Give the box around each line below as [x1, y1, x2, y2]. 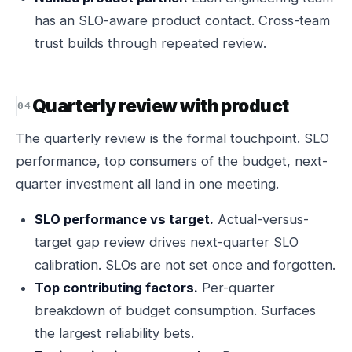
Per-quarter [198, 280, 275, 295]
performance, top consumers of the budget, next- [16, 153, 328, 169]
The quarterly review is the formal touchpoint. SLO [16, 130, 329, 146]
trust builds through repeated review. [35, 35, 266, 51]
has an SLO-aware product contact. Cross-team [35, 13, 330, 28]
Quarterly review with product [31, 95, 289, 116]
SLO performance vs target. [35, 211, 214, 227]
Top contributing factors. [35, 280, 198, 295]
